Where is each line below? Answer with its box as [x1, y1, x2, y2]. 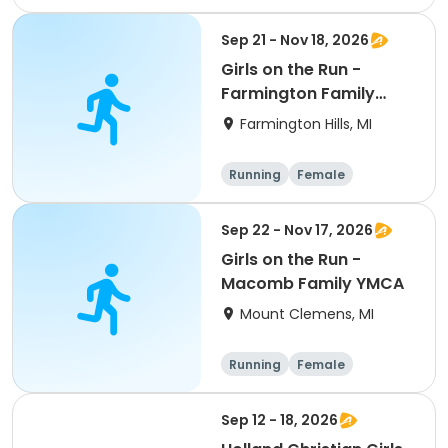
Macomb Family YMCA [221, 272, 404, 295]
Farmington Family [221, 82, 375, 105]
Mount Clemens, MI [240, 304, 374, 324]
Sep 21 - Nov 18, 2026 [221, 30, 369, 50]
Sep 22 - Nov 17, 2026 [221, 220, 373, 240]
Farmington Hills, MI [240, 114, 372, 134]
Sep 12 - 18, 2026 [221, 410, 338, 430]
